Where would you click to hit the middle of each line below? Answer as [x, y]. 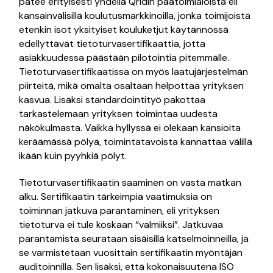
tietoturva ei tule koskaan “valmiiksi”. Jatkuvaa [121, 225]
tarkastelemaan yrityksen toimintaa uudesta [119, 114]
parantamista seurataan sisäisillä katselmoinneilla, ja [134, 239]
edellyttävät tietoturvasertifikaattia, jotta [112, 44]
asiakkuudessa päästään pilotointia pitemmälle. [124, 58]
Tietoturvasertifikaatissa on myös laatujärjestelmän [134, 72]
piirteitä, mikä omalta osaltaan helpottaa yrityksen [132, 86]
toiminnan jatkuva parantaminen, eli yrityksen [119, 211]
